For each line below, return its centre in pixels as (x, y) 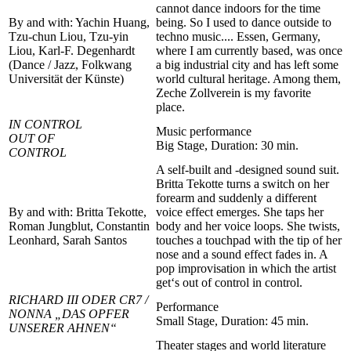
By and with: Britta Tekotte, (78, 212)
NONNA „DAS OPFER (69, 314)
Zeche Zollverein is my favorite (233, 93)
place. (170, 107)
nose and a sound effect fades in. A (242, 255)
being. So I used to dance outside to (244, 23)
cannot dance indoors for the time (238, 9)
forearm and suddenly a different (236, 198)
